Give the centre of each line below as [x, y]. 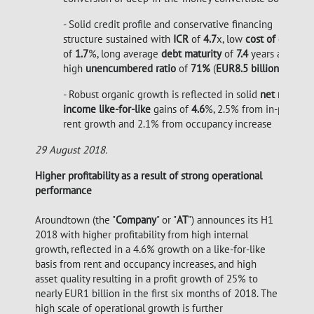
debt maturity [191, 54]
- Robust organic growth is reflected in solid [162, 94]
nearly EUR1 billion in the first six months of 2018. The [156, 293]
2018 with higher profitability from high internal [142, 234]
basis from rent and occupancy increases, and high [146, 264]
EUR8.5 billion [247, 68]
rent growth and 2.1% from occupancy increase [168, 124]
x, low [231, 39]
